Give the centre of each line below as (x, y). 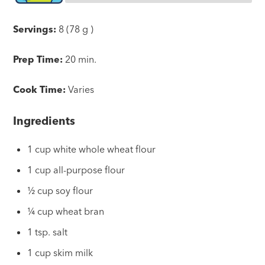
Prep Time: (38, 59)
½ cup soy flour (60, 191)
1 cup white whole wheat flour (92, 149)
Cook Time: (40, 90)
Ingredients (44, 121)
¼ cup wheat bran (66, 211)
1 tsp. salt (48, 232)
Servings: (35, 29)
